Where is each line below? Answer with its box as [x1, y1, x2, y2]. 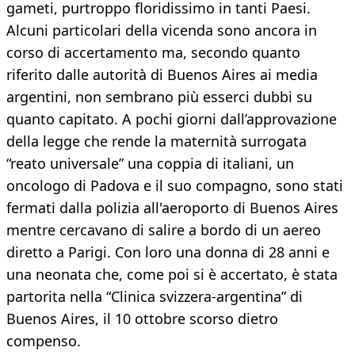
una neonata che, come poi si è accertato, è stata [6, 265, 338, 284]
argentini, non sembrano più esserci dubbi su [6, 87, 312, 107]
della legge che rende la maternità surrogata [6, 132, 307, 151]
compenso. [6, 331, 81, 351]
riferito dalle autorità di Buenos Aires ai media [6, 65, 318, 85]
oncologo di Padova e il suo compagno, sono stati [6, 176, 343, 196]
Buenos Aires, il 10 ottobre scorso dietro [6, 309, 278, 329]
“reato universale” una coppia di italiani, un [6, 154, 294, 174]
